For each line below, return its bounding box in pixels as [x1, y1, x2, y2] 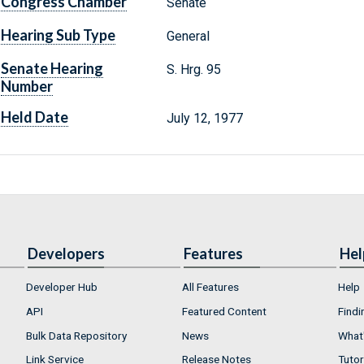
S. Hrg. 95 [166, 62, 221, 78]
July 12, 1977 [166, 110, 243, 127]
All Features [182, 280, 239, 294]
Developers [28, 245, 105, 263]
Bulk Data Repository [26, 328, 127, 342]
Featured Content [182, 304, 266, 318]
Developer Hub [26, 280, 97, 294]
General [166, 28, 210, 45]
